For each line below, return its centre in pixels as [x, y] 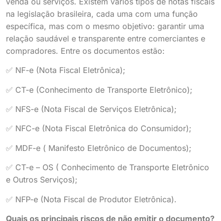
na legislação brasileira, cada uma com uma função [102, 14]
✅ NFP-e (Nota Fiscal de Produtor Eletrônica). [91, 199]
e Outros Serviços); [42, 180]
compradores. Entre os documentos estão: [85, 51]
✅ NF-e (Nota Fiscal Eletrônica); [66, 70]
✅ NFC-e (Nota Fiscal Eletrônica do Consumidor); [99, 129]
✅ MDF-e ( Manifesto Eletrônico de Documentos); [99, 148]
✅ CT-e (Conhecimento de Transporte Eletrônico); [99, 90]
